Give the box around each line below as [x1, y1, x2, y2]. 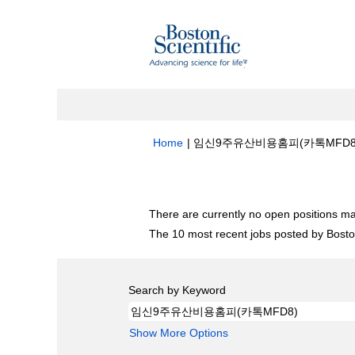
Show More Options [129, 326, 228, 339]
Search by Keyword [128, 284, 226, 296]
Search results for [136, 173, 256, 189]
